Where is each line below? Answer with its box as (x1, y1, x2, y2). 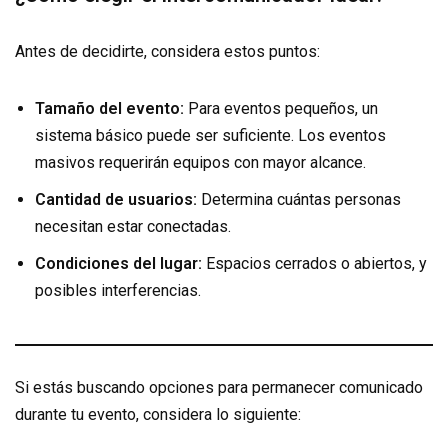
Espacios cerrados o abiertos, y (202, 253, 427, 273)
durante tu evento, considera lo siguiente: (15, 404, 301, 424)
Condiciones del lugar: (35, 253, 202, 273)
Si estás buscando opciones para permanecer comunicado (15, 377, 423, 397)
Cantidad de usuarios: (35, 189, 197, 209)
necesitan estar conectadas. (35, 216, 231, 236)
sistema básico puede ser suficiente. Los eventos (35, 125, 386, 145)
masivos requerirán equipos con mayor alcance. (35, 152, 366, 172)
